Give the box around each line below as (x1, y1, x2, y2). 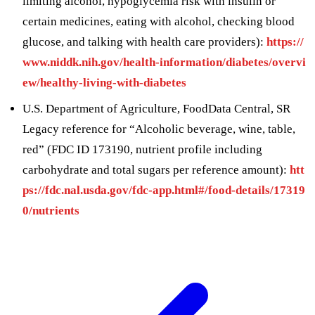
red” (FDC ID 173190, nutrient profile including (22, 142, 262, 156)
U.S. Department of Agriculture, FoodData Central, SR (22, 101, 290, 115)
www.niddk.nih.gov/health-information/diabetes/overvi (22, 55, 306, 69)
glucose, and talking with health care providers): (22, 34, 266, 49)
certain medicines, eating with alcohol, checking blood (22, 14, 295, 28)
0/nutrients (22, 203, 79, 217)
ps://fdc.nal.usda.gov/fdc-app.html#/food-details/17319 (22, 183, 305, 197)
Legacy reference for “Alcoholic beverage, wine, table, (22, 122, 295, 136)
